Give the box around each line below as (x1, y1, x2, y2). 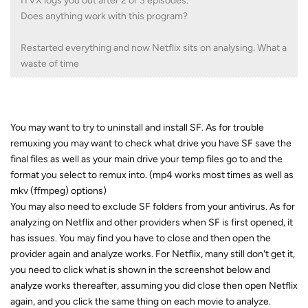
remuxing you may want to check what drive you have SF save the (10, 137, 291, 149)
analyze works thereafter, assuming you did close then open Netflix (10, 280, 298, 291)
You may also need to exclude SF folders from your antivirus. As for (10, 201, 295, 212)
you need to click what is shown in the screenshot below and (10, 264, 270, 276)
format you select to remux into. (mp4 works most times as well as (10, 169, 294, 181)
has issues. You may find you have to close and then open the (10, 232, 271, 244)
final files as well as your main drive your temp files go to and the (10, 153, 283, 165)
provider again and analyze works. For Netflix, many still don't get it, (10, 248, 295, 260)
